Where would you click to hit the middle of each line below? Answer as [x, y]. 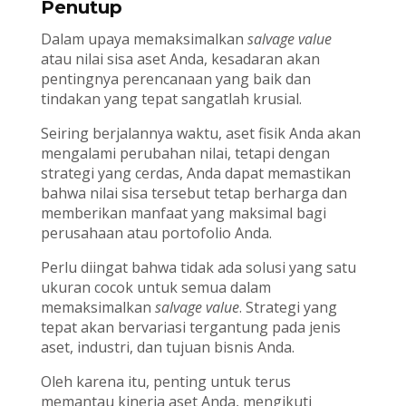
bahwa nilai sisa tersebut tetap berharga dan [193, 193]
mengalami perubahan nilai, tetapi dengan [185, 153]
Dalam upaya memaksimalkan [144, 39]
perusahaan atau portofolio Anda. [156, 232]
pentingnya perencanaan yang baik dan [175, 78]
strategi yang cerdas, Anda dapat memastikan [195, 173]
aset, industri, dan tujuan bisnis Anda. [167, 347]
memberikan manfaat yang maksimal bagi [183, 213]
